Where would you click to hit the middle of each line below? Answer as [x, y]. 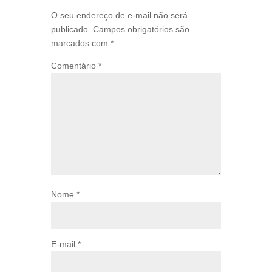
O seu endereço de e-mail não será [119, 15]
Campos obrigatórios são [141, 29]
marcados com [81, 43]
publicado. [71, 29]
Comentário [75, 66]
